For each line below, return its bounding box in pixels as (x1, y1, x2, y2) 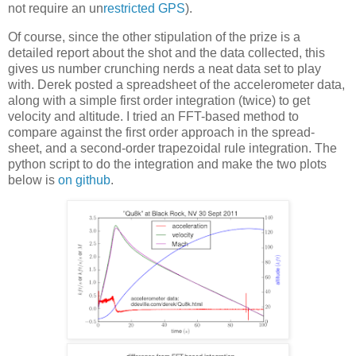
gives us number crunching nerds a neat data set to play (8, 61, 321, 75)
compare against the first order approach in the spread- (8, 125, 315, 139)
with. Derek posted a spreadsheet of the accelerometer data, (8, 77, 345, 91)
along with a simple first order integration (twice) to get (8, 93, 310, 107)
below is (8, 172, 58, 187)
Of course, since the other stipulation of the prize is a (8, 29, 300, 44)
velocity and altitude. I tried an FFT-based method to (8, 109, 299, 123)
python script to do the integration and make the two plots (8, 157, 327, 171)
